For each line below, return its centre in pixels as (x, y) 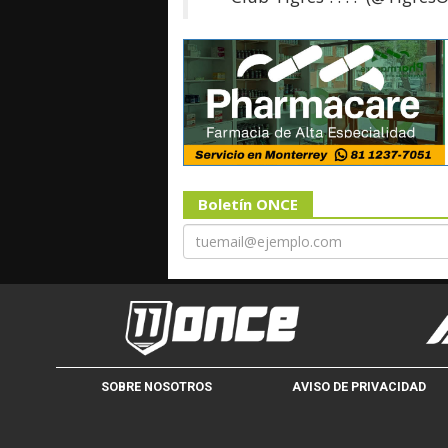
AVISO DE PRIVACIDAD (358, 387)
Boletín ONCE (248, 204)
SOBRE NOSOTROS (157, 387)
